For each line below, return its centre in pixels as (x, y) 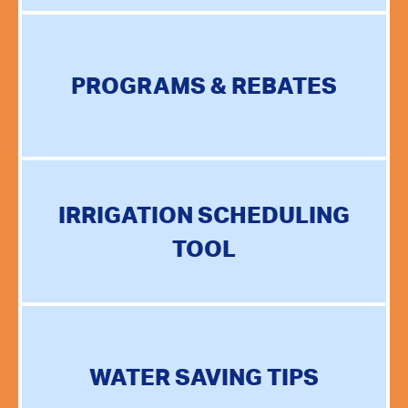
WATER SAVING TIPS (204, 377)
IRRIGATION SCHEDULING (204, 214)
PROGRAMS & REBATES (204, 86)
